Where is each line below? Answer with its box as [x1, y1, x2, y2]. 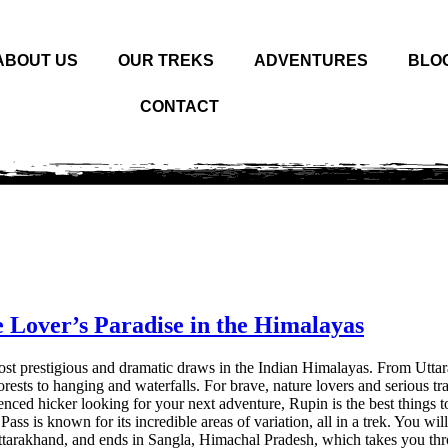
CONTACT [140, 98, 220, 115]
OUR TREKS [118, 52, 215, 69]
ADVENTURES [254, 52, 369, 69]
